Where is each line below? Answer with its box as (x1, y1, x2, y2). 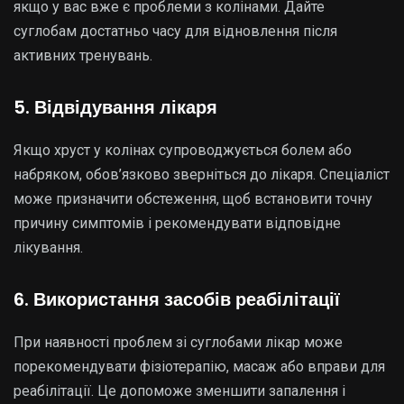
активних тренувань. (14, 47, 152, 64)
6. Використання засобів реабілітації (14, 287, 340, 312)
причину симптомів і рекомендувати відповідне (14, 215, 341, 232)
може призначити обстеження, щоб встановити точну (14, 190, 372, 207)
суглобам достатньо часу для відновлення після (14, 23, 337, 40)
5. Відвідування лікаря (14, 95, 217, 120)
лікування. (14, 239, 83, 256)
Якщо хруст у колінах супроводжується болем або (14, 142, 352, 159)
